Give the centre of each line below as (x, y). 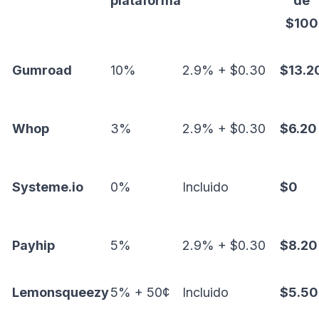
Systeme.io (48, 187)
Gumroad (42, 70)
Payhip (33, 245)
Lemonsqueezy (61, 292)
